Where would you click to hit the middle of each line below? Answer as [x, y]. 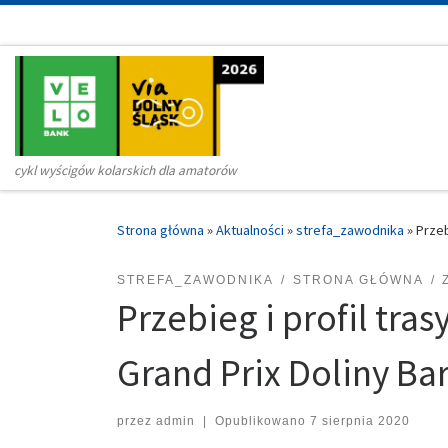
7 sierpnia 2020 [359, 421]
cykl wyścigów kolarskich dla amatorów [126, 171]
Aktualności [250, 230]
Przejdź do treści [78, 28]
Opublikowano [262, 421]
